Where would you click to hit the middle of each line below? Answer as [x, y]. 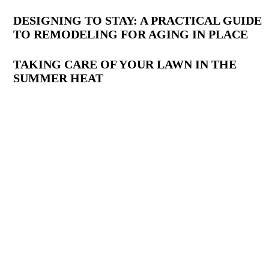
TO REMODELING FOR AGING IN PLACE [131, 35]
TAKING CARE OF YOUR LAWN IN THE [125, 65]
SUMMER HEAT [59, 78]
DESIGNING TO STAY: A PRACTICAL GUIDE [138, 21]
